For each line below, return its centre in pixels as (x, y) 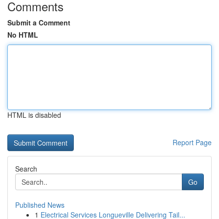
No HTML (23, 35)
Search (26, 169)
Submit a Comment (39, 22)
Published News (40, 205)
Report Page (192, 142)
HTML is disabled (34, 115)
